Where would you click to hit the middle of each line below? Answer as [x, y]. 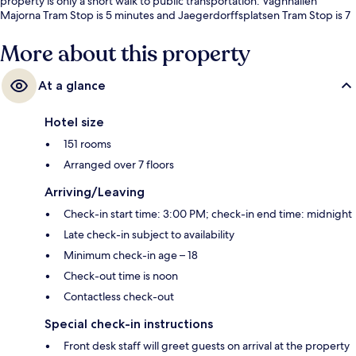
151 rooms [87, 144]
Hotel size [74, 122]
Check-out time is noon [121, 276]
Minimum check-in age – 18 [131, 255]
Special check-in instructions [129, 324]
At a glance [72, 86]
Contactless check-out [119, 297]
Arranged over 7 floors [119, 165]
